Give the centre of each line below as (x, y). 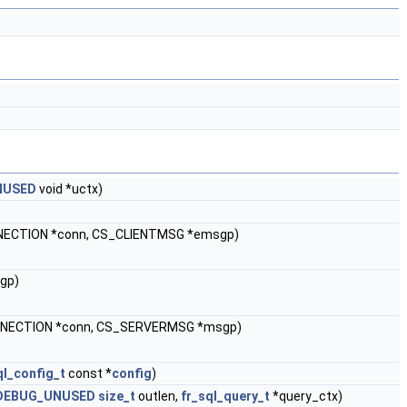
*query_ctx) (306, 396)
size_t (117, 396)
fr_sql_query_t (225, 396)
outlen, (158, 396)
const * (89, 373)
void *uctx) (69, 189)
